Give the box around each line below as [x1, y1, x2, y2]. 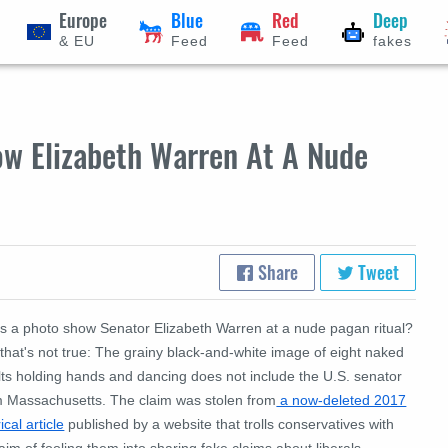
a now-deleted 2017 [276, 391, 407, 408]
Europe [59, 6, 107, 33]
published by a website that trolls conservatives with [64, 415, 395, 432]
